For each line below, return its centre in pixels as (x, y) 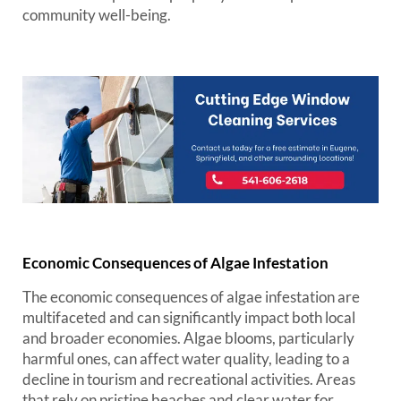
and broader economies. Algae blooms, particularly (188, 338)
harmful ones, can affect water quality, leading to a (186, 359)
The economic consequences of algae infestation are (191, 297)
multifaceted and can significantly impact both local (189, 318)
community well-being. (97, 15)
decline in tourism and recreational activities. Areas (189, 380)
